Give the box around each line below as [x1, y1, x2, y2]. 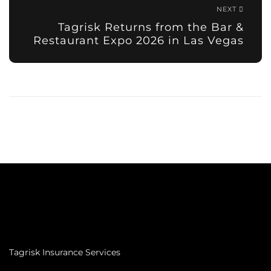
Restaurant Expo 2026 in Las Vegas [33, 34, 244, 48]
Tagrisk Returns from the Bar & [58, 21, 244, 34]
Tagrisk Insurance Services [9, 246, 120, 258]
